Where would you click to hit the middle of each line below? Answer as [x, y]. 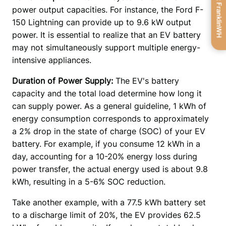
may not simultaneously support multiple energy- [106, 47]
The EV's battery [147, 80]
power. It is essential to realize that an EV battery [106, 35]
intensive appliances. [53, 60]
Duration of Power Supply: [64, 80]
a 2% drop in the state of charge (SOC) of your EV [108, 131]
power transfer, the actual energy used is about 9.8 [110, 169]
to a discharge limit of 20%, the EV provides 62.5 [106, 215]
